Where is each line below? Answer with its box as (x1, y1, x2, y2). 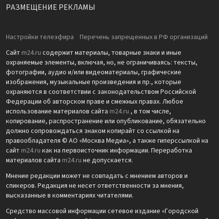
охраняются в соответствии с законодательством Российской (6, 87, 196, 97)
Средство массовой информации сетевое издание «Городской (6, 206, 198, 217)
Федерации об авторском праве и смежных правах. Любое (6, 97, 183, 107)
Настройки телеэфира (6, 32, 74, 43)
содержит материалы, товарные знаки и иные (41, 48, 181, 58)
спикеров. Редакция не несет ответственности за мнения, (6, 181, 184, 191)
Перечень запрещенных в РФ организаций (80, 32, 208, 43)
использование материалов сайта (6, 107, 109, 117)
